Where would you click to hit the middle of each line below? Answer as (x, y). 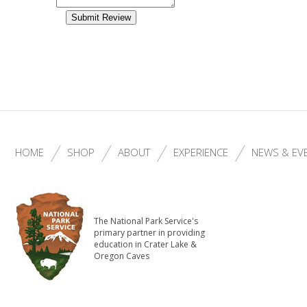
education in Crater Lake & (145, 244)
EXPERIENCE (201, 152)
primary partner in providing (149, 233)
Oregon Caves (122, 256)
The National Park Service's (146, 221)
